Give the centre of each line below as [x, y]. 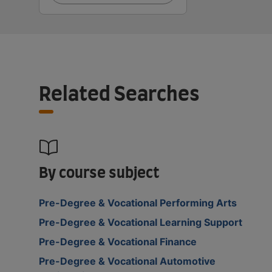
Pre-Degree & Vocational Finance [118, 241]
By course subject [99, 173]
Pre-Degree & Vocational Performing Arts [138, 202]
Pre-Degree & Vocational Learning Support [141, 222]
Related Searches [119, 94]
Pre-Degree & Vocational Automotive [127, 261]
